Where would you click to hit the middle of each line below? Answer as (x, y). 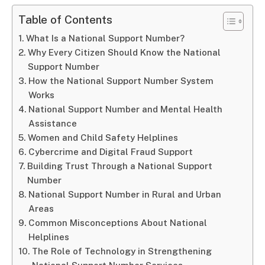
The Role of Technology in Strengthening (122, 251)
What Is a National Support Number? (106, 38)
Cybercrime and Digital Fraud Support (111, 152)
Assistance (53, 123)
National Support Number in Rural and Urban (125, 194)
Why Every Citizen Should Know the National (125, 52)
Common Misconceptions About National (118, 223)
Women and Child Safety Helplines (103, 138)
